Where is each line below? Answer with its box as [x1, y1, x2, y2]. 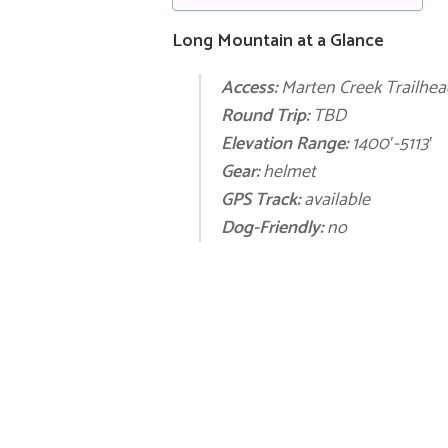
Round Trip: [220, 101, 309, 132]
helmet [262, 157, 316, 188]
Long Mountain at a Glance [172, 26, 384, 57]
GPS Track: [220, 185, 300, 216]
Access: [220, 73, 281, 104]
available [299, 185, 370, 216]
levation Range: [230, 129, 348, 160]
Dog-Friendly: [220, 213, 323, 244]
